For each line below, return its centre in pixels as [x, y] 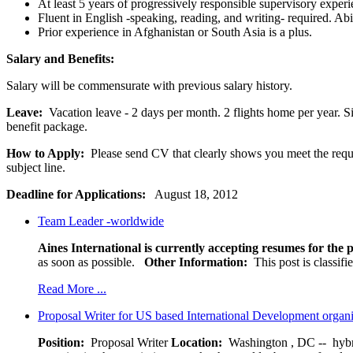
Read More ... [72, 288]
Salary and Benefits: [60, 58]
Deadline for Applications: [76, 194]
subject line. [36, 167]
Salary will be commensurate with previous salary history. [149, 85]
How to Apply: [45, 153]
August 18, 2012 [192, 194]
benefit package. [47, 126]
